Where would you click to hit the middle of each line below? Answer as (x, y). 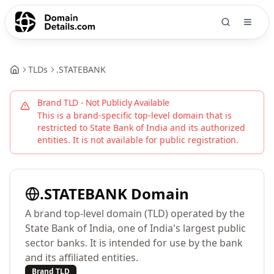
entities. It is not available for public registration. (138, 140)
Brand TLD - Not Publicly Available (104, 102)
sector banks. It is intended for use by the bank (134, 243)
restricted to (64, 128)
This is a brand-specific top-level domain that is (135, 115)
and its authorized (206, 128)
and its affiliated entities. (82, 257)
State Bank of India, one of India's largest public (135, 228)
